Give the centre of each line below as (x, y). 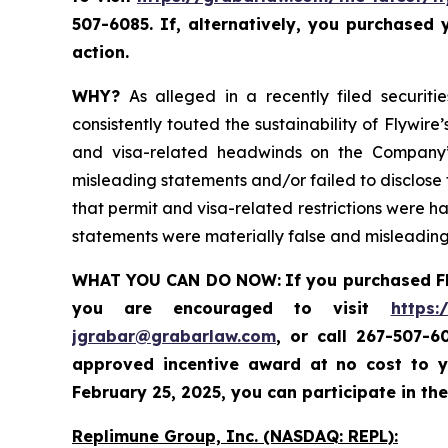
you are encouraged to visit (231, 308)
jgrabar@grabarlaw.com (174, 336)
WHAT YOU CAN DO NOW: (176, 280)
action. (100, 52)
